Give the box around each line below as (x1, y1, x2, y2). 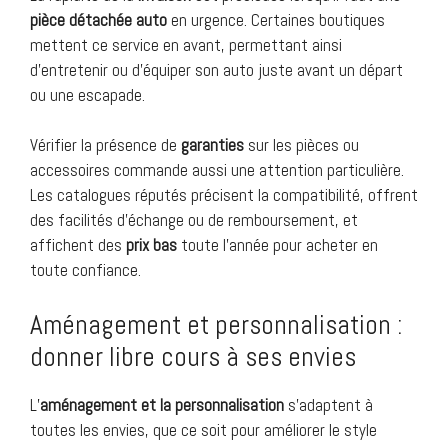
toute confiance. (30, 259, 141, 282)
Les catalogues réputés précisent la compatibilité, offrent (30, 184, 418, 207)
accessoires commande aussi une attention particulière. (30, 159, 404, 182)
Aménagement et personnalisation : (30, 307, 403, 342)
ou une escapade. (30, 83, 145, 106)
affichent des (30, 234, 126, 257)
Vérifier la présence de (30, 134, 181, 157)
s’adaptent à (284, 393, 373, 416)
